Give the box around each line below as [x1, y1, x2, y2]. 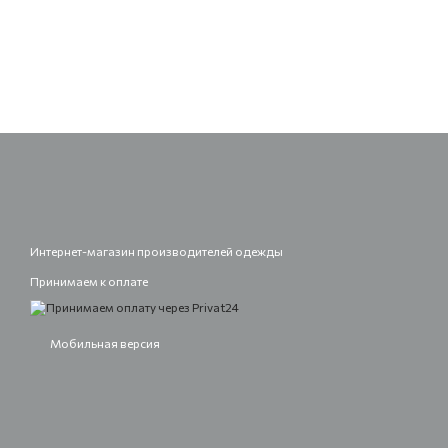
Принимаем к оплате [30, 274, 148, 288]
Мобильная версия [48, 336, 160, 351]
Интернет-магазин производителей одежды [30, 244, 283, 258]
